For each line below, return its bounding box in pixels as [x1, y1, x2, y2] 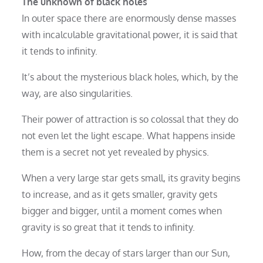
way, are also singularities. [22, 87, 133, 99]
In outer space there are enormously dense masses [22, 12, 237, 24]
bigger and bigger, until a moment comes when [22, 204, 222, 217]
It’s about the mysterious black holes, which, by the [22, 70, 239, 83]
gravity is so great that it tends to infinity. [22, 221, 195, 233]
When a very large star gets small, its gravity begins [22, 171, 241, 184]
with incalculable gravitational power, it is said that [22, 28, 238, 41]
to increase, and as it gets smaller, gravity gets [22, 188, 218, 200]
